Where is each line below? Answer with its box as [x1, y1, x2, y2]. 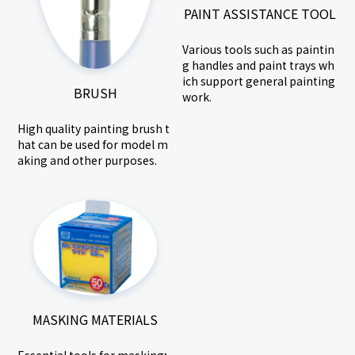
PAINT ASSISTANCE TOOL [183, 4, 336, 24]
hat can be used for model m [17, 136, 169, 152]
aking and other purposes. [17, 151, 158, 168]
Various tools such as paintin [182, 41, 334, 58]
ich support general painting [182, 73, 335, 90]
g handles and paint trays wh [182, 57, 334, 74]
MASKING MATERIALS [32, 309, 158, 329]
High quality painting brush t [17, 120, 170, 136]
